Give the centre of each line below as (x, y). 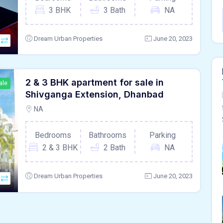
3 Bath (114, 10)
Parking (163, 135)
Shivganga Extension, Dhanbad (95, 95)
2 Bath (114, 148)
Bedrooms (53, 135)
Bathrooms (108, 135)
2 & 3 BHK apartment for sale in (95, 83)
